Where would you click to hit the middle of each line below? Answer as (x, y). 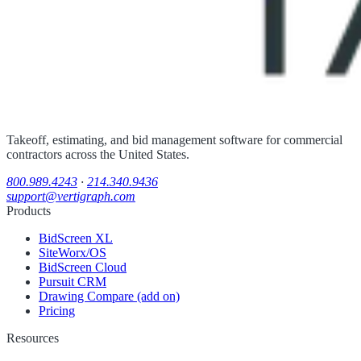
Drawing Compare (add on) (109, 297)
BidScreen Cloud (83, 268)
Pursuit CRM (73, 282)
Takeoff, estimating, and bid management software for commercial (174, 140)
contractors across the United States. (98, 155)
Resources (33, 338)
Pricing (57, 311)
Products (29, 211)
